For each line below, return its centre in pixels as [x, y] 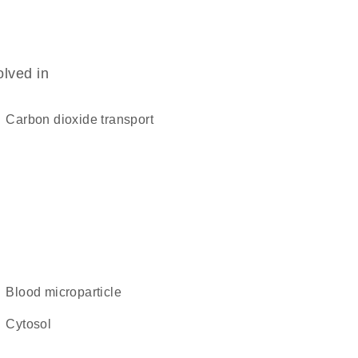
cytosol [34, 324]
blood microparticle [68, 292]
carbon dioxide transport [84, 119]
